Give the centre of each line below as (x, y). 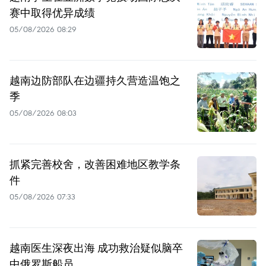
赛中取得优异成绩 (52, 12)
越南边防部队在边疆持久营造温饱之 (95, 80)
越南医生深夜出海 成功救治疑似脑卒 (96, 247)
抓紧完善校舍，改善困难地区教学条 (95, 164)
